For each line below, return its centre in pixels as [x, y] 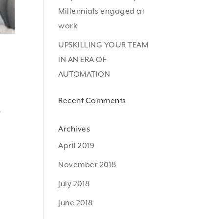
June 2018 [76, 203]
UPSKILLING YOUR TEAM [103, 45]
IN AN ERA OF [83, 60]
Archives [74, 129]
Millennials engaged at [101, 11]
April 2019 [77, 146]
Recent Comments [92, 101]
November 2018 [87, 165]
